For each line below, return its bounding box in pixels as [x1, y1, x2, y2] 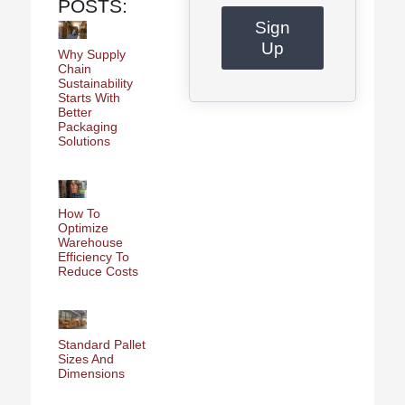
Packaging [57, 119, 118, 135]
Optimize [57, 221, 108, 236]
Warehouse [57, 235, 123, 250]
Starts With [57, 90, 120, 106]
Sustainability [57, 76, 133, 91]
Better [57, 105, 92, 120]
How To [57, 206, 100, 221]
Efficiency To [57, 250, 129, 265]
